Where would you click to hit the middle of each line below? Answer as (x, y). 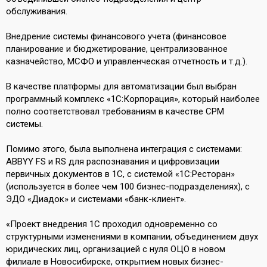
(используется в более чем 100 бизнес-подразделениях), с (128, 187)
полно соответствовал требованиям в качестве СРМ (115, 111)
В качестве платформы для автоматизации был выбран (121, 86)
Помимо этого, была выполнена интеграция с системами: (124, 149)
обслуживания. (37, 11)
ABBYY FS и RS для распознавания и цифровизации (113, 162)
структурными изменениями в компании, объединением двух (132, 237)
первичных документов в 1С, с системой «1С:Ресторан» (120, 174)
